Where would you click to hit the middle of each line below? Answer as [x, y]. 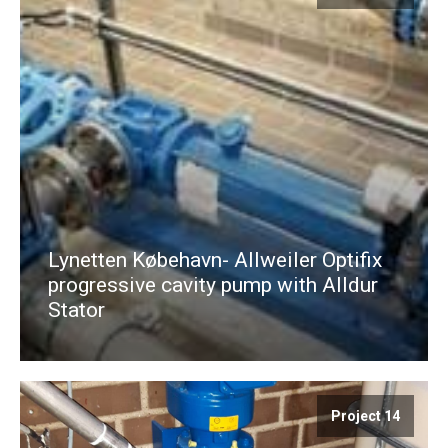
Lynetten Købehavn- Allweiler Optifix [215, 259]
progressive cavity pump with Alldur [213, 284]
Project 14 [365, 415]
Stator [76, 309]
